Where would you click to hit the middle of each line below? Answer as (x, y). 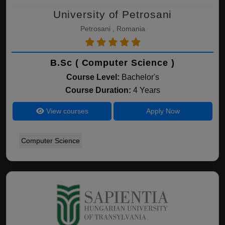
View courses (66, 111)
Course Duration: (99, 90)
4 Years (146, 90)
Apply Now (163, 111)
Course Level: (93, 77)
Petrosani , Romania (113, 29)
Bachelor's (140, 77)
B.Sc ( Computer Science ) (113, 63)
